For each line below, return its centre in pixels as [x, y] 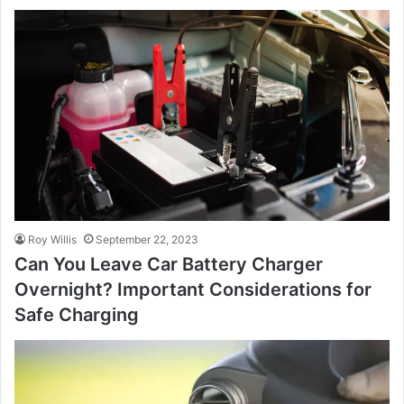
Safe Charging [77, 314]
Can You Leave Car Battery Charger [169, 264]
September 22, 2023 [147, 239]
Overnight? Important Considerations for [193, 289]
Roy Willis [52, 239]
